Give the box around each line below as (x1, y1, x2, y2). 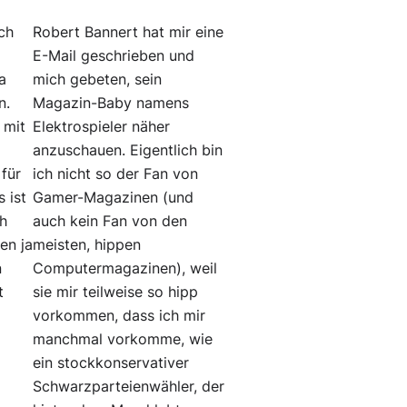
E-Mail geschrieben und (33, 47, 195, 65)
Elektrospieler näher (33, 118, 171, 136)
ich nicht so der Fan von (33, 165, 199, 184)
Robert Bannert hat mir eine (33, 24, 224, 42)
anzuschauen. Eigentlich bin (33, 142, 223, 160)
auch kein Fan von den (33, 213, 188, 231)
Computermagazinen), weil (33, 260, 218, 278)
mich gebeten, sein (33, 71, 163, 89)
